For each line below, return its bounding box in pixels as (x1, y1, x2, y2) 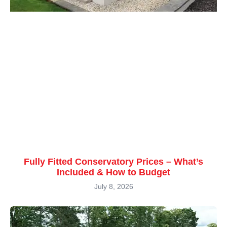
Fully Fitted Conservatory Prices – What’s (24, 156, 203, 167)
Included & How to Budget (57, 167, 170, 177)
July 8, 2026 (94, 182, 133, 191)
